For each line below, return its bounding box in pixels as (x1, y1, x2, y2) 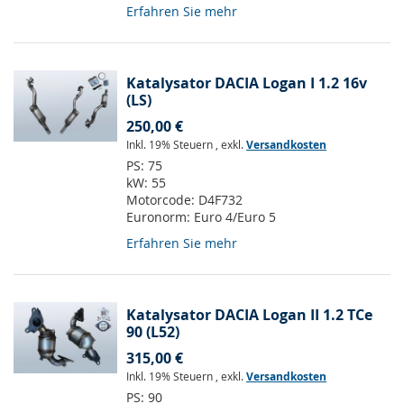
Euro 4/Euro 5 (194, 208, 276, 226)
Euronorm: (126, 208, 194, 226)
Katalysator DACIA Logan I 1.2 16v (126, 73, 367, 94)
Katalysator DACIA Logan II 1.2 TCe (126, 305, 372, 326)
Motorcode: (126, 191, 198, 209)
